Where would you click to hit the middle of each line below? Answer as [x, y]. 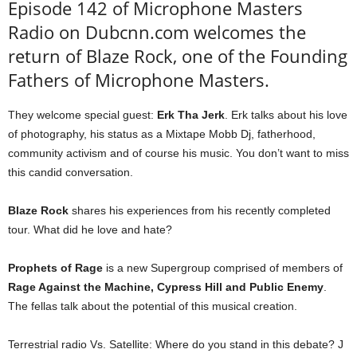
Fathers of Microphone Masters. [139, 80]
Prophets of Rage [55, 268]
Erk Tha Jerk [191, 115]
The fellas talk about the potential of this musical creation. [153, 306]
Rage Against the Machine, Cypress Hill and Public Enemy [166, 287]
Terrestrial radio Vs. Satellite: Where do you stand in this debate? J [176, 345]
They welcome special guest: [82, 115]
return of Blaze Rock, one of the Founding [178, 56]
